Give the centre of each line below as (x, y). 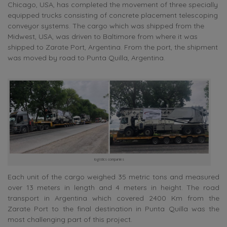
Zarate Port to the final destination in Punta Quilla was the (113, 209)
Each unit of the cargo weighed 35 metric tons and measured (113, 177)
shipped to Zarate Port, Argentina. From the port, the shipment (113, 47)
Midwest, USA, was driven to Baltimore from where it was (103, 36)
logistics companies (109, 159)
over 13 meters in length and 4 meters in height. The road (113, 188)
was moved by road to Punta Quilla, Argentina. (86, 58)
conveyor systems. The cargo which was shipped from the (106, 26)
